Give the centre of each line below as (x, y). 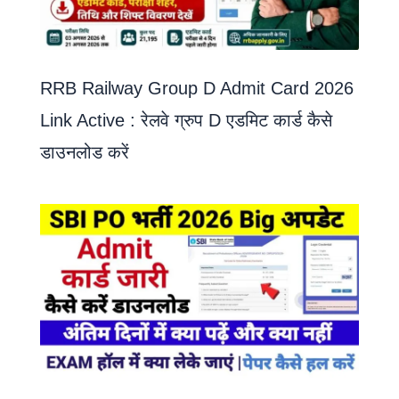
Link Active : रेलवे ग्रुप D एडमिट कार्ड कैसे (186, 121)
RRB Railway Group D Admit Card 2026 (197, 89)
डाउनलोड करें (85, 153)
